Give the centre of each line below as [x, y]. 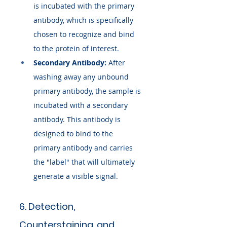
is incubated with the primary [85, 6]
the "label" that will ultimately [85, 162]
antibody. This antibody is [78, 120]
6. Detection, [48, 207]
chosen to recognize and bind [85, 34]
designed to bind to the [74, 134]
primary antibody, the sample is [88, 91]
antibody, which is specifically [84, 20]
